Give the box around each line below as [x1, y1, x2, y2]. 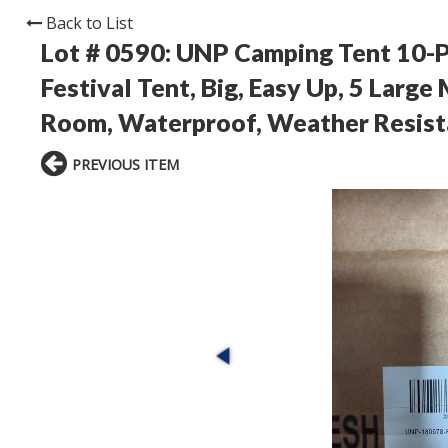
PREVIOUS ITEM [72, 155, 179, 175]
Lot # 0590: [41, 37, 176, 68]
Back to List [46, 12, 133, 35]
